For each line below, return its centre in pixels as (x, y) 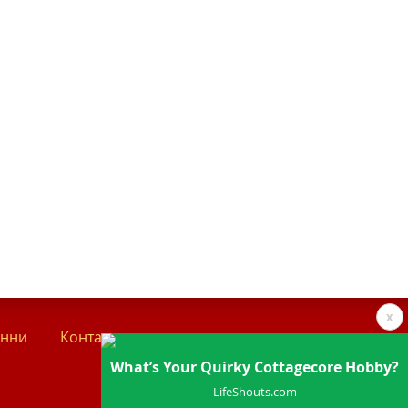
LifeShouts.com (255, 392)
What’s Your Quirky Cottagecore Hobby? (255, 367)
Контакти (92, 337)
